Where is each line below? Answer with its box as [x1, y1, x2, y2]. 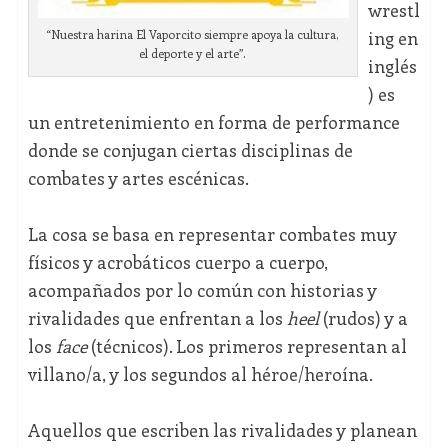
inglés [367, 54, 417, 79]
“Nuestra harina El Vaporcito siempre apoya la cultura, [46, 26, 340, 43]
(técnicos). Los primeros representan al [86, 334, 407, 359]
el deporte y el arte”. [139, 45, 247, 62]
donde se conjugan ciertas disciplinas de [27, 138, 353, 163]
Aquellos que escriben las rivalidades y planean [27, 418, 417, 443]
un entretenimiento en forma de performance [27, 110, 400, 135]
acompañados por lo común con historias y [27, 278, 377, 303]
